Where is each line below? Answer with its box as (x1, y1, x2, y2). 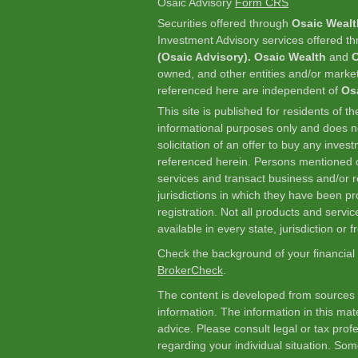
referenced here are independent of (157, 84, 341, 97)
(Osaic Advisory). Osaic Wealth (157, 50, 329, 63)
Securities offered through (157, 17, 292, 30)
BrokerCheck (157, 264, 223, 276)
